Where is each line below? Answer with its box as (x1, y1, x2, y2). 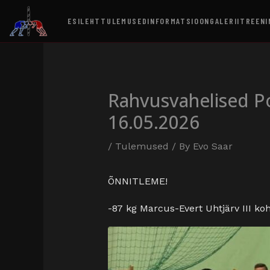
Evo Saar (192, 140, 233, 152)
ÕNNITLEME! (107, 175, 168, 187)
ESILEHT (67, 16, 101, 26)
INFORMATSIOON (147, 16, 210, 26)
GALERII (210, 16, 240, 26)
